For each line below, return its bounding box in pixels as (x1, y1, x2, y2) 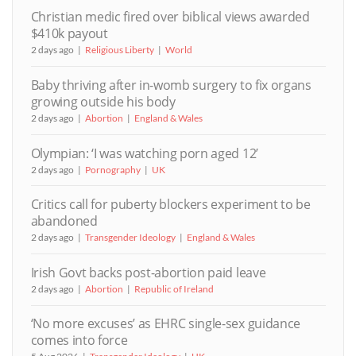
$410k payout (30, 25, 108, 43)
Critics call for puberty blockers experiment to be (30, 195, 311, 214)
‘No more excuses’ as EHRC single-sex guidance (30, 315, 300, 333)
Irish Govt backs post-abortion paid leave (30, 263, 266, 281)
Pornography (84, 163, 141, 176)
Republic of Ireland (133, 282, 214, 295)
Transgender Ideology (84, 231, 176, 244)
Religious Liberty (84, 44, 154, 56)
